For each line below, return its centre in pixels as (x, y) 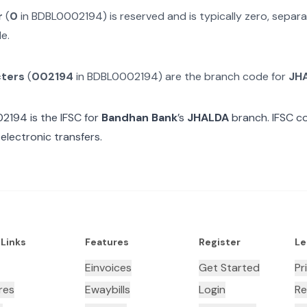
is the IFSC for (63, 118)
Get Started (229, 268)
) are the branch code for (223, 76)
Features (107, 242)
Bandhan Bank (139, 118)
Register (219, 242)
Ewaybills (107, 290)
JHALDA (208, 118)
